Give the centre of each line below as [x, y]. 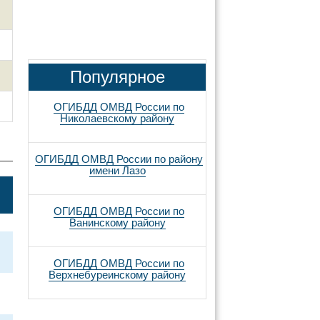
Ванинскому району [117, 222]
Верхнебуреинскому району [117, 275]
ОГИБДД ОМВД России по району [119, 159]
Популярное [117, 77]
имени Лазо [117, 170]
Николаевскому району [117, 118]
